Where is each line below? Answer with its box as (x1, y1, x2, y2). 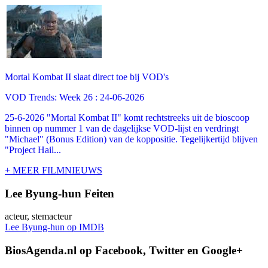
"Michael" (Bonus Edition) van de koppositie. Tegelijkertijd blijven (5, 133, 258, 144)
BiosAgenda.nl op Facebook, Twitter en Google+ (5, 244, 243, 257)
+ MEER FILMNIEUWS (5, 165, 102, 175)
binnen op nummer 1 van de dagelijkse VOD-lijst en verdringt (5, 123, 239, 133)
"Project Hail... (5, 144, 61, 155)
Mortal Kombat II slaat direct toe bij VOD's (5, 71, 169, 82)
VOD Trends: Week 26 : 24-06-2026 (5, 92, 144, 102)
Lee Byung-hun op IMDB (5, 222, 104, 233)
